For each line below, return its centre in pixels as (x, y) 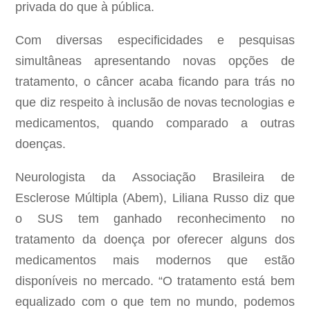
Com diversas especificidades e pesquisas (155, 40)
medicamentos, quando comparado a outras (155, 124)
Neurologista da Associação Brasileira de (155, 177)
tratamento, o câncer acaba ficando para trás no (155, 82)
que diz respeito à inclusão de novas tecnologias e (155, 103)
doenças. (41, 144)
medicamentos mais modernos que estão (155, 261)
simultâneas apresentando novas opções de (155, 61)
